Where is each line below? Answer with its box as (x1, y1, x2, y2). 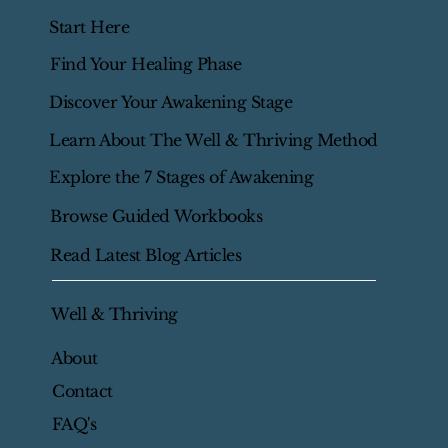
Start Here (49, 16, 130, 37)
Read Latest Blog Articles (50, 244, 242, 265)
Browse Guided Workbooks (50, 205, 263, 226)
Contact (52, 381, 113, 402)
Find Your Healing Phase (50, 53, 242, 74)
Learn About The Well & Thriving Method (49, 129, 378, 150)
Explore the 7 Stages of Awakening (49, 166, 314, 187)
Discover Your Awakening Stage (49, 92, 293, 113)
